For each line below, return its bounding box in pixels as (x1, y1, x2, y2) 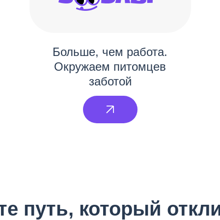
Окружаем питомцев (54, 59, 166, 73)
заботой (88, 74, 132, 88)
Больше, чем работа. (53, 45, 167, 58)
